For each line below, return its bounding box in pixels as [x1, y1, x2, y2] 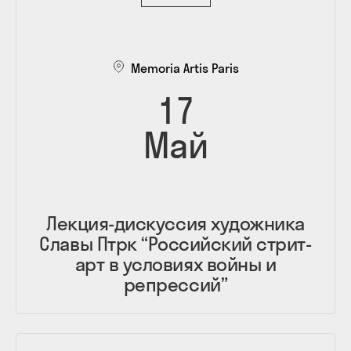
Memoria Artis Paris [131, 60, 239, 76]
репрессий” [123, 272, 228, 296]
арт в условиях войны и [74, 251, 277, 276]
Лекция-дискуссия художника [46, 211, 305, 235]
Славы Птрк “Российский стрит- [39, 231, 312, 255]
